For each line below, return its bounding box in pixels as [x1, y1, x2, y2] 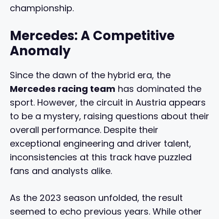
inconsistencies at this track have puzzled [10, 151, 192, 164]
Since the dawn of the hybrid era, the [10, 69, 171, 82]
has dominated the [115, 83, 201, 95]
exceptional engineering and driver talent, [10, 137, 191, 150]
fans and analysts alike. [10, 165, 112, 177]
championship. [10, 2, 74, 15]
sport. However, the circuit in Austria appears [10, 96, 206, 109]
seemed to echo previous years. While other [10, 205, 202, 218]
